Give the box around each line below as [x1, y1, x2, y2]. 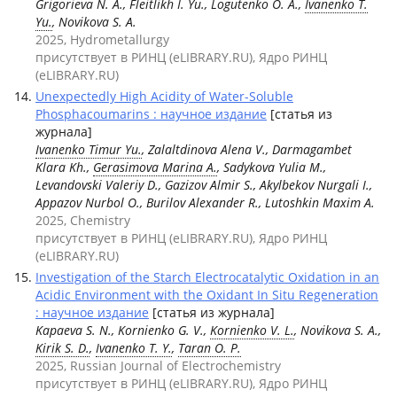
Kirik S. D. [35, 339, 90, 356]
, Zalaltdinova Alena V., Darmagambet [142, 141, 352, 158]
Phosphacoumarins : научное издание [35, 105, 267, 122]
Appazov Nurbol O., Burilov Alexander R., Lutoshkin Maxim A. [35, 194, 375, 211]
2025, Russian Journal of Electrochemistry [35, 357, 281, 374]
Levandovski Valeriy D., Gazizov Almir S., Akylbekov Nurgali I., [35, 176, 372, 193]
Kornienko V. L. [210, 322, 294, 339]
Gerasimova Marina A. [93, 159, 217, 175]
